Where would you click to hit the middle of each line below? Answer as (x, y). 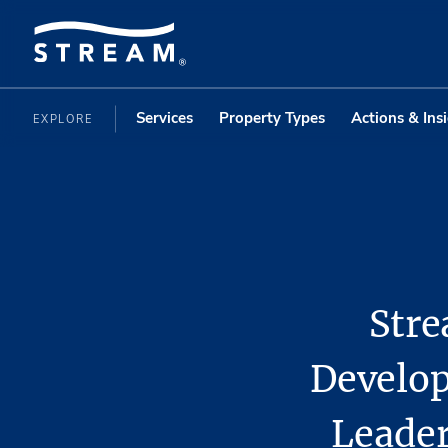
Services (164, 117)
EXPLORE (65, 119)
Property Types (271, 117)
